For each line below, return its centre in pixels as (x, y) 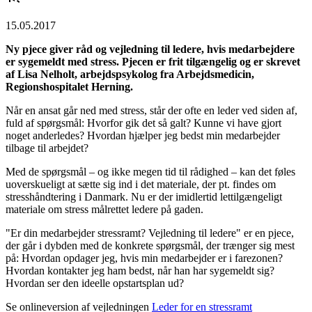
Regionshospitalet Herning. (69, 86)
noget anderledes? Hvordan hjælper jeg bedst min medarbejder (143, 135)
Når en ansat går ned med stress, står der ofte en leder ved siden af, (151, 110)
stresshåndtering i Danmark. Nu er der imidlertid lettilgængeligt (144, 196)
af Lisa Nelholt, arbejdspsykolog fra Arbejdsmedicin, (130, 74)
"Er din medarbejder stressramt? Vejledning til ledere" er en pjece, (150, 233)
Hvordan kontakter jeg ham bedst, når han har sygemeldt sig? (140, 270)
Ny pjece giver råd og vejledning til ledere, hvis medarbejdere (150, 49)
